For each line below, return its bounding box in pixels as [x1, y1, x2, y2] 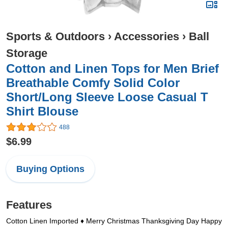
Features [6, 198, 52, 212]
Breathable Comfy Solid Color [6, 76, 180, 90]
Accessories [114, 30, 179, 43]
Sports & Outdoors [6, 30, 105, 43]
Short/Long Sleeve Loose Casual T [6, 90, 208, 104]
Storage [6, 47, 47, 60]
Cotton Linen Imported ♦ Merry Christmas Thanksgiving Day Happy [6, 217, 222, 225]
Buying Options [16, 164, 84, 175]
